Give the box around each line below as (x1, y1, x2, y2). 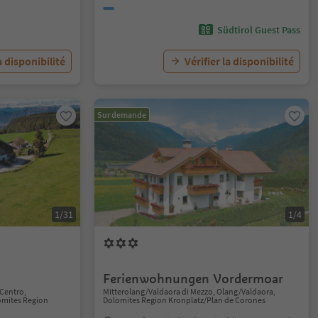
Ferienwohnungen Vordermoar (103, 270, 284, 287)
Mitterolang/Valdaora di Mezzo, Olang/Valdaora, (103, 286, 276, 297)
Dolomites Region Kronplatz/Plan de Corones (103, 295, 266, 305)
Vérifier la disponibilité (184, 54, 294, 68)
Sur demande (97, 109, 147, 120)
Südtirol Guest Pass (216, 23, 300, 36)
